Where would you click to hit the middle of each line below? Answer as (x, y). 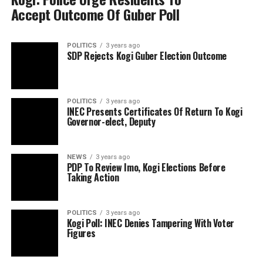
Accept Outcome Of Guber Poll (95, 14)
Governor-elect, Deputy (111, 122)
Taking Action (93, 177)
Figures (81, 233)
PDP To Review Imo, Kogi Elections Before (146, 167)
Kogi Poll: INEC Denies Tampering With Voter (150, 223)
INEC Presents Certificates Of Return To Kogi (154, 112)
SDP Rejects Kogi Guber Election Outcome (147, 56)
